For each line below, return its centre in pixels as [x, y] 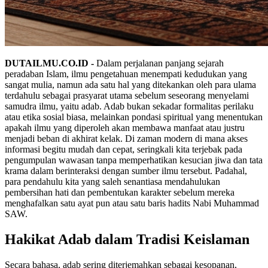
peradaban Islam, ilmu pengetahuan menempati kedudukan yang [126, 74]
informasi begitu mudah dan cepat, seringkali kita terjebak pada [124, 149]
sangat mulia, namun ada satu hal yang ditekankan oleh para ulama [130, 84]
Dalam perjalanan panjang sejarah [159, 63]
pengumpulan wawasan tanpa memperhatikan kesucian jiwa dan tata [134, 160]
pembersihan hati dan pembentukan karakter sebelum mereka [120, 192]
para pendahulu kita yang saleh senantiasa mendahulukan [112, 181]
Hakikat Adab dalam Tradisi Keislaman [127, 239]
